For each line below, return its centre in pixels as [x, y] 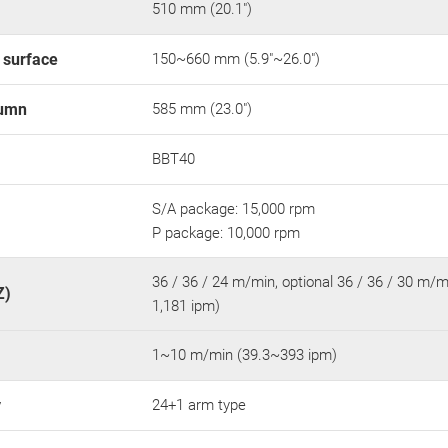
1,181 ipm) [186, 305]
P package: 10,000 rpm [228, 232]
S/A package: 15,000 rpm [233, 208]
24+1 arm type [201, 404]
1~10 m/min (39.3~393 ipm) [244, 354]
